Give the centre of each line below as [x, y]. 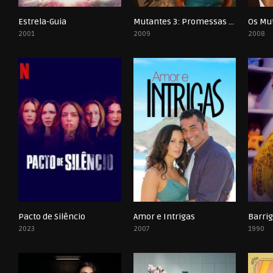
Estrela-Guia [42, 22]
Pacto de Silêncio [52, 217]
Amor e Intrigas [164, 217]
